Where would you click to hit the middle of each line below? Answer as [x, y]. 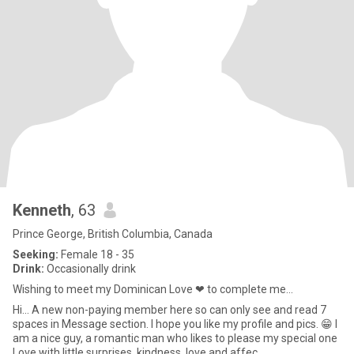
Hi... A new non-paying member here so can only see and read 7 [169, 310]
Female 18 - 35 [96, 254]
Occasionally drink [90, 269]
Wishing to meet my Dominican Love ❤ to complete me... [153, 289]
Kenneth [42, 210]
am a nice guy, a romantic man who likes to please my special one [175, 338]
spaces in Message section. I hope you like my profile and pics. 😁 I [175, 324]
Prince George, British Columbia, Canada [113, 234]
